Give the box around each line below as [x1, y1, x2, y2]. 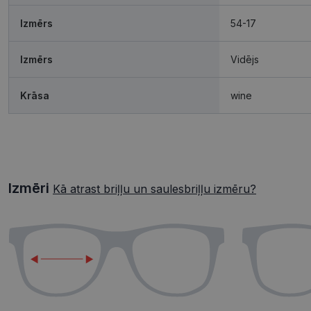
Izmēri [8, 180, 53, 197]
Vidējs [230, 53, 259, 66]
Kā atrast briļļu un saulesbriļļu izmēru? [53, 182, 256, 196]
